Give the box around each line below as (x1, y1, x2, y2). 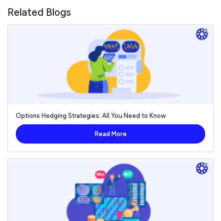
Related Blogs (7, 6, 71, 19)
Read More (94, 130, 127, 138)
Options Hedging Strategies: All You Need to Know (16, 112, 166, 120)
